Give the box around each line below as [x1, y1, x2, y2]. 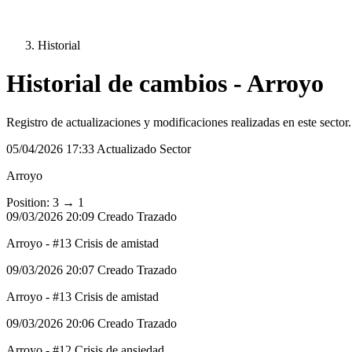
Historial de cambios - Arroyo [6, 69, 324, 98]
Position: [6, 195, 49, 209]
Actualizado [97, 141, 159, 156]
